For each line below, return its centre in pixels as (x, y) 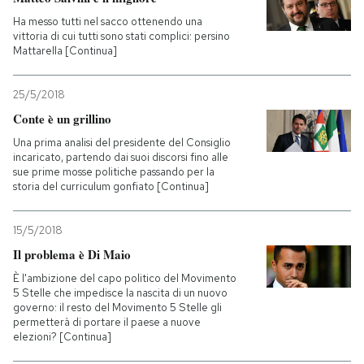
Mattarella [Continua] (65, 51)
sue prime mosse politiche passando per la (114, 172)
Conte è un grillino (62, 119)
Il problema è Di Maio (72, 255)
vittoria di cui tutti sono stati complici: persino (121, 37)
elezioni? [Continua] (62, 337)
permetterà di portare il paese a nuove (107, 323)
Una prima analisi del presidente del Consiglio (122, 143)
